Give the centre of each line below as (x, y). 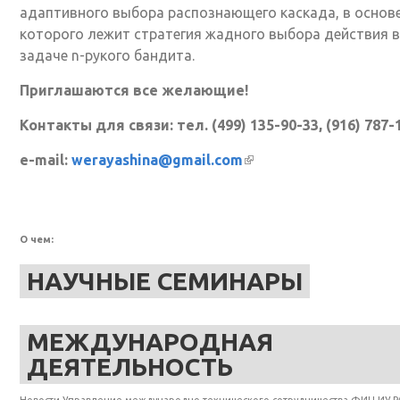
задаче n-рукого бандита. (107, 55)
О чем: (37, 239)
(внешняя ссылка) (308, 159)
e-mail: (45, 159)
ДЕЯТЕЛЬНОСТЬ (129, 366)
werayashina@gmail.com (157, 159)
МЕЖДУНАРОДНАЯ (150, 341)
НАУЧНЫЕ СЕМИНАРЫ (164, 280)
